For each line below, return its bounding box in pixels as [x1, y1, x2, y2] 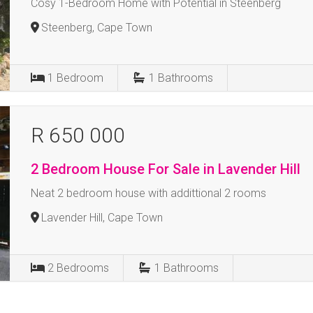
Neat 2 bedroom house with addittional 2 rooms [31, 187, 267, 200]
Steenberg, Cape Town [41, 21, 153, 34]
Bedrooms [57, 261, 110, 275]
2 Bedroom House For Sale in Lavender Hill [31, 161, 301, 177]
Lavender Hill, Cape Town [41, 211, 163, 224]
